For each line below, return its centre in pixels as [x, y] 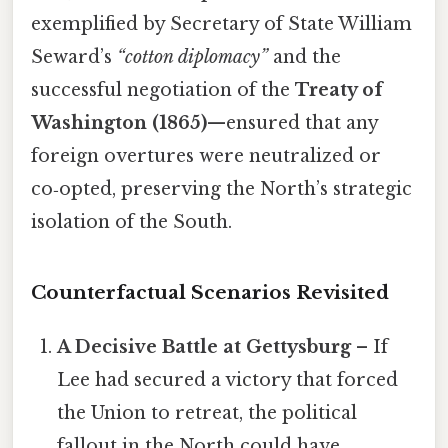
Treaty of [339, 89]
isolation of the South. [131, 221]
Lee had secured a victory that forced [228, 379]
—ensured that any [292, 122]
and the [304, 56]
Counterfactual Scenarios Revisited [210, 292]
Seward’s [74, 56]
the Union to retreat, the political [207, 412]
